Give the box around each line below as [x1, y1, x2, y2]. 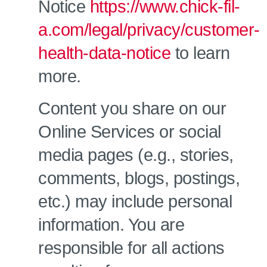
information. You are [38, 215, 184, 234]
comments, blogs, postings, [38, 169, 240, 188]
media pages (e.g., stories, [38, 145, 234, 164]
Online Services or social [38, 122, 221, 141]
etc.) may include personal [38, 192, 232, 211]
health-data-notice [38, 44, 170, 63]
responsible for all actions [38, 238, 225, 257]
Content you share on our [38, 99, 226, 118]
